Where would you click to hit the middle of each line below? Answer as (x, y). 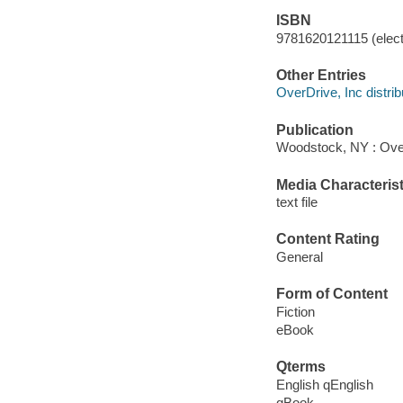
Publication (314, 130)
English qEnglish (324, 384)
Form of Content (331, 294)
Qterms (300, 367)
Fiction (295, 311)
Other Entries (321, 75)
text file (296, 202)
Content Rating (327, 239)
